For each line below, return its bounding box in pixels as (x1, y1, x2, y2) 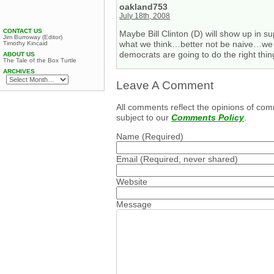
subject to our (116, 112, 171, 122)
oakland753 (119, 1, 168, 12)
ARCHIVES (3, 68, 35, 75)
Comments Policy (171, 112, 244, 122)
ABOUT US (3, 51, 35, 57)
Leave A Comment (116, 79, 213, 92)
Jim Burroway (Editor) (3, 34, 62, 40)
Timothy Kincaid (3, 40, 48, 46)
